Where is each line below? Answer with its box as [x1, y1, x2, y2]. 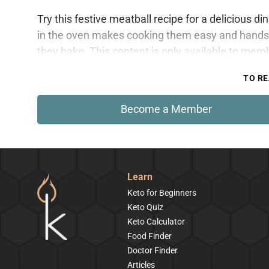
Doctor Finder [127, 246, 178, 255]
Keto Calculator [127, 217, 185, 226]
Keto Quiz [127, 202, 163, 212]
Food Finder [127, 231, 172, 241]
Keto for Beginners [127, 188, 196, 198]
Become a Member [121, 103, 212, 115]
